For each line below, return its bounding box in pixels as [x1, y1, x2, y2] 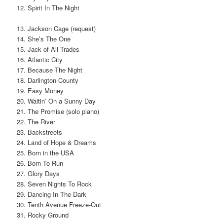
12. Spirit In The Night [17, 2, 80, 12]
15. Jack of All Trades [17, 44, 80, 54]
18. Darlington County [17, 75, 79, 85]
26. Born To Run [17, 158, 64, 168]
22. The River [17, 116, 56, 126]
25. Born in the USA [17, 147, 74, 157]
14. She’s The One [17, 34, 71, 43]
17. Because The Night [17, 65, 83, 74]
